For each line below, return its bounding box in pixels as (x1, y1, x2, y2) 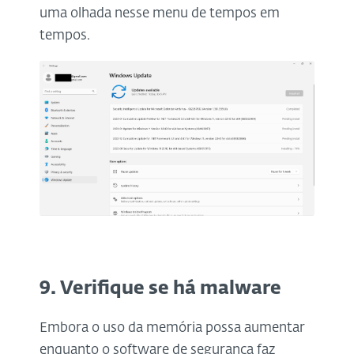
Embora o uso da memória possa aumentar (40, 321, 305, 335)
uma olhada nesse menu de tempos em (40, 7, 280, 21)
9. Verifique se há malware (40, 279, 281, 298)
